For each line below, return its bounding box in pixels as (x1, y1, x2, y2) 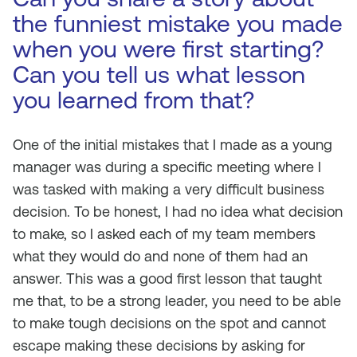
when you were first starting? (13, 35, 324, 63)
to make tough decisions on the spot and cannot (13, 315, 326, 331)
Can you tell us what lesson (13, 61, 305, 88)
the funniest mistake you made (13, 10, 343, 37)
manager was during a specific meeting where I (13, 159, 321, 175)
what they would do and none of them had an (13, 248, 308, 265)
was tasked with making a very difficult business (13, 181, 324, 198)
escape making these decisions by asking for (13, 337, 305, 354)
